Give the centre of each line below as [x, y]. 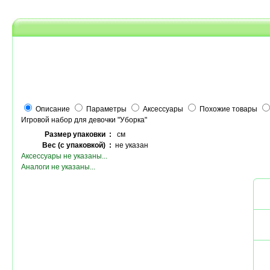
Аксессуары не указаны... [64, 156]
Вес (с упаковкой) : [77, 145]
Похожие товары [228, 109]
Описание [53, 109]
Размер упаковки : [78, 134]
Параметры [106, 109]
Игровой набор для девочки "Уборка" [84, 120]
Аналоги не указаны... [58, 167]
